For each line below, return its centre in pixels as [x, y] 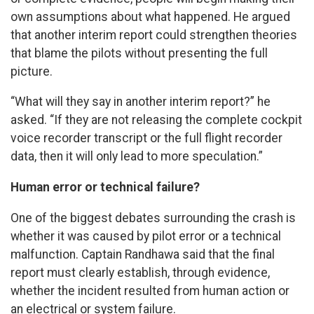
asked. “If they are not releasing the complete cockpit [156, 120]
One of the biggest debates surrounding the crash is [153, 218]
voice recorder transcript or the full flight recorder [146, 138]
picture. [32, 71]
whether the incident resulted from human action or [150, 291]
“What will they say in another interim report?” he [141, 102]
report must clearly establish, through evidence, [140, 272]
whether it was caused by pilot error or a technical [146, 236]
